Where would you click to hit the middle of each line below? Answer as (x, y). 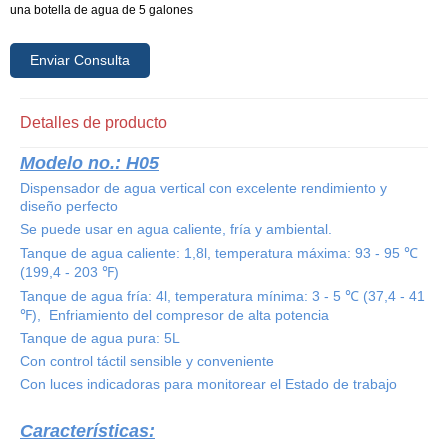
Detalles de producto (93, 122)
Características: (87, 431)
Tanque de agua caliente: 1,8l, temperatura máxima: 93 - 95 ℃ (219, 253)
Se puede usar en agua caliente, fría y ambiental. (176, 229)
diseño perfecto (69, 206)
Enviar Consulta (80, 60)
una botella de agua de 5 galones (101, 10)
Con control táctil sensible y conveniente (147, 361)
